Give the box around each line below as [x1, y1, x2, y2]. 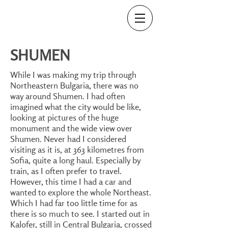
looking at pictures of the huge [10, 112, 119, 123]
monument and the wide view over [10, 123, 132, 133]
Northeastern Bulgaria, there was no [10, 80, 138, 91]
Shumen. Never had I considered [10, 133, 126, 144]
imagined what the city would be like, [10, 101, 141, 112]
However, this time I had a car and [10, 176, 131, 187]
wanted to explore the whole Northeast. [10, 187, 151, 197]
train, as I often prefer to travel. [10, 165, 122, 176]
